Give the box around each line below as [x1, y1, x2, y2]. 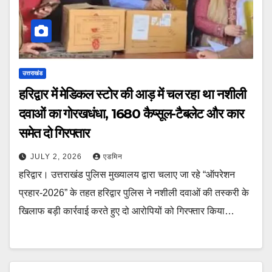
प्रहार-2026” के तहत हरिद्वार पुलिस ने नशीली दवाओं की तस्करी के [19, 188, 249, 199]
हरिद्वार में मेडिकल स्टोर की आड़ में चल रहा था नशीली [19, 86, 246, 103]
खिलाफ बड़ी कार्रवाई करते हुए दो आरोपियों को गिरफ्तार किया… [19, 206, 234, 217]
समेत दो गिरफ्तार [19, 125, 90, 142]
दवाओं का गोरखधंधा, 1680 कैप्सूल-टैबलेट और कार [19, 106, 244, 123]
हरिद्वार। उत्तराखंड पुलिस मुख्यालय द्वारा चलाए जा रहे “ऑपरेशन [19, 169, 235, 180]
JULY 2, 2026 [30, 152, 84, 161]
